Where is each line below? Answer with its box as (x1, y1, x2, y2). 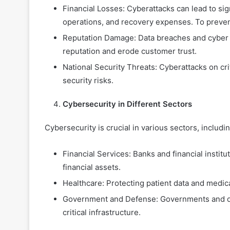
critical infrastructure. (63, 207, 141, 218)
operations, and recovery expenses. (63, 17, 195, 27)
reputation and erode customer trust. (63, 46, 197, 56)
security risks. (63, 75, 113, 86)
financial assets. (63, 162, 121, 172)
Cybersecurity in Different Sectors (63, 99, 192, 109)
